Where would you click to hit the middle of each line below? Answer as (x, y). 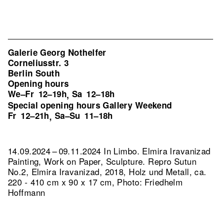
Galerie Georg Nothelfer (57, 52)
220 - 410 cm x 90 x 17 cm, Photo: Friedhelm (95, 182)
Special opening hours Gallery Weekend (90, 105)
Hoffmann (27, 192)
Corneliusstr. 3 (38, 63)
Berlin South (34, 73)
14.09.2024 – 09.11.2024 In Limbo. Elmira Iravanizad (109, 151)
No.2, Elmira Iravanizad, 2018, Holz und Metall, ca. (107, 171)
